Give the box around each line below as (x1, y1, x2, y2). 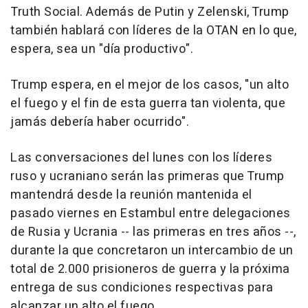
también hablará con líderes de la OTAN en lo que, (10, 21, 297, 40)
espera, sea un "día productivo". (10, 39, 193, 58)
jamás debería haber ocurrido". (10, 112, 189, 131)
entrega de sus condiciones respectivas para (10, 278, 274, 297)
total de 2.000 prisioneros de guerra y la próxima (10, 259, 290, 278)
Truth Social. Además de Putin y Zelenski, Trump (10, 2, 289, 21)
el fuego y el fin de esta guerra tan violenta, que (10, 93, 285, 113)
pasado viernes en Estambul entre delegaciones (10, 203, 291, 223)
